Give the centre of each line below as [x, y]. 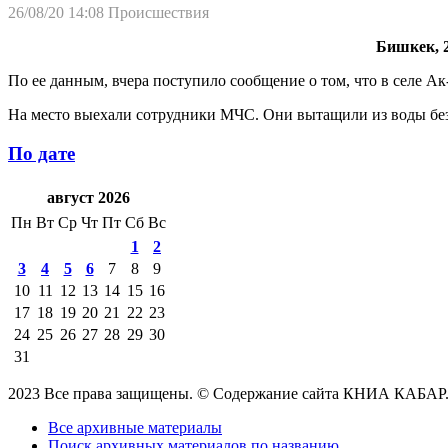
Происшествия [158, 12]
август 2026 [88, 198]
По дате [41, 153]
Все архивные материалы [135, 428]
